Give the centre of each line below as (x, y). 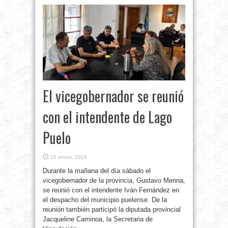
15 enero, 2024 (69, 157)
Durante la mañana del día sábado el (97, 171)
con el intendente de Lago (107, 117)
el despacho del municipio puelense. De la (105, 200)
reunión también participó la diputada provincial (112, 210)
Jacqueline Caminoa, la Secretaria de (98, 219)
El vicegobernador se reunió (113, 96)
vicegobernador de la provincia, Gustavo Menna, (114, 181)
